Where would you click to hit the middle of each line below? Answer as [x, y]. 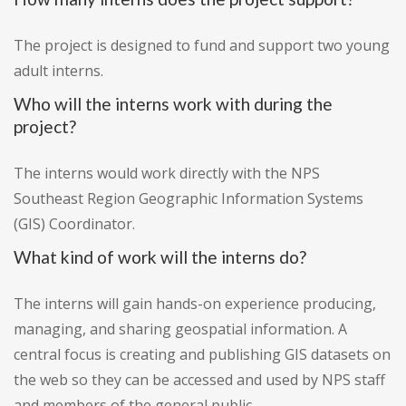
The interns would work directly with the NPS [167, 174]
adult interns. [58, 71]
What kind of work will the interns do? [160, 257]
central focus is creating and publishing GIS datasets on [202, 355]
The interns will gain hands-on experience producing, [195, 304]
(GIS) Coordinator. [74, 224]
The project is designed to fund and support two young [202, 46]
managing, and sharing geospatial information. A [180, 329]
